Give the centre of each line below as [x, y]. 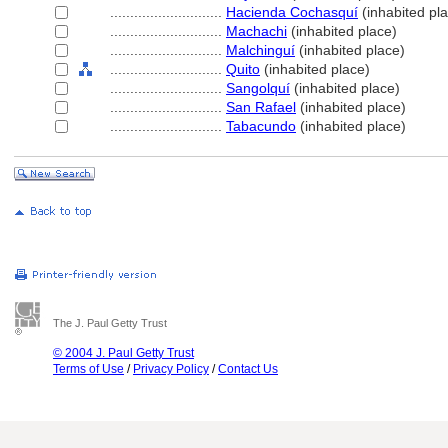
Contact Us [248, 369]
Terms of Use [88, 369]
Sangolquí [258, 88]
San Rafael [261, 107]
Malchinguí [260, 50]
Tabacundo [261, 126]
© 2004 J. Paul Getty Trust [123, 353]
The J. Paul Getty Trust [110, 323]
